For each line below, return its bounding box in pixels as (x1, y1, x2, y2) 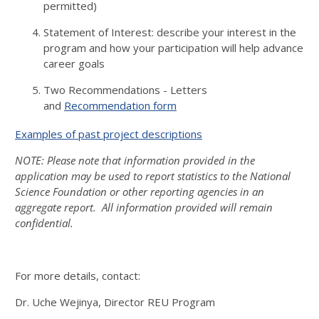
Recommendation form (64, 98, 177, 113)
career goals (43, 56, 108, 70)
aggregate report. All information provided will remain (15, 200, 273, 214)
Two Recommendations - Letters (43, 83, 207, 97)
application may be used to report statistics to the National (15, 169, 291, 183)
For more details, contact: (15, 268, 140, 283)
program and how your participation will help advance (43, 41, 303, 55)
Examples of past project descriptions (15, 127, 202, 141)
